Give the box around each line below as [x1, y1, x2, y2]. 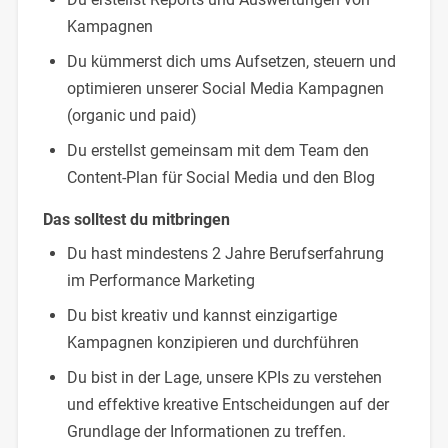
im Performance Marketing [66, 270, 255, 290]
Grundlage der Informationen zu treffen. [66, 421, 346, 441]
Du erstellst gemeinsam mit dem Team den [66, 140, 369, 160]
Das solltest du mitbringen [42, 209, 230, 229]
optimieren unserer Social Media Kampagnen [66, 78, 384, 98]
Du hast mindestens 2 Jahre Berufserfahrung [66, 243, 384, 263]
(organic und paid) [66, 105, 197, 125]
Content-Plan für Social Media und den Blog [66, 167, 375, 187]
